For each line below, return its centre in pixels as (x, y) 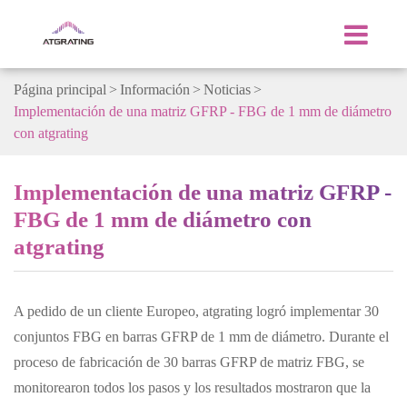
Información (155, 89)
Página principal (60, 89)
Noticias (227, 89)
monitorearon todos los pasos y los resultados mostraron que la (192, 387)
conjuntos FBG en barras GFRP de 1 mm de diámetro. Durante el (201, 337)
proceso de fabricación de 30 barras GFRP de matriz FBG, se (189, 362)
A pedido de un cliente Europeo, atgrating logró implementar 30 (196, 311)
